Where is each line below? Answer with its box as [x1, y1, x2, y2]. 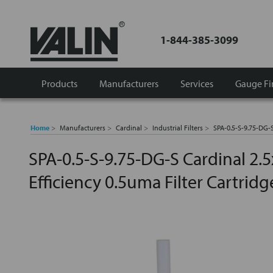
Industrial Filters [152, 123, 203, 132]
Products [41, 77, 77, 90]
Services [180, 77, 213, 90]
